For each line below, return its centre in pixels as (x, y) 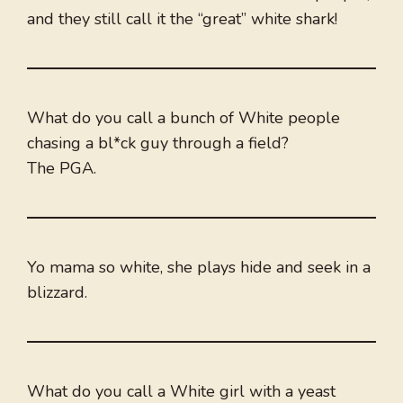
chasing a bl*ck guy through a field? (158, 143)
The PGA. (62, 169)
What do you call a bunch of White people (184, 118)
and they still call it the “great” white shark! (182, 19)
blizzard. (57, 293)
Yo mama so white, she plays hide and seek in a (199, 268)
